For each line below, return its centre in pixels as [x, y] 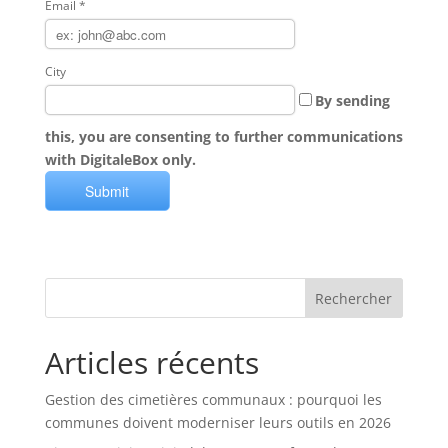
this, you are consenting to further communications [223, 136]
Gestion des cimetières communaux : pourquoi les [213, 399]
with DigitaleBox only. [120, 159]
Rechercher [354, 298]
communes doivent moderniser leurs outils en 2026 [217, 422]
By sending [352, 100]
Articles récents [151, 362]
